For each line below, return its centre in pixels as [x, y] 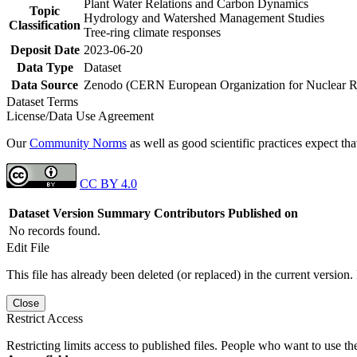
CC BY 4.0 [108, 183]
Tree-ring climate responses [152, 32]
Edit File [28, 247]
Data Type [45, 67]
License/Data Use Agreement [80, 116]
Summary [124, 213]
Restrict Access [45, 318]
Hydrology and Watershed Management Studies [204, 18]
